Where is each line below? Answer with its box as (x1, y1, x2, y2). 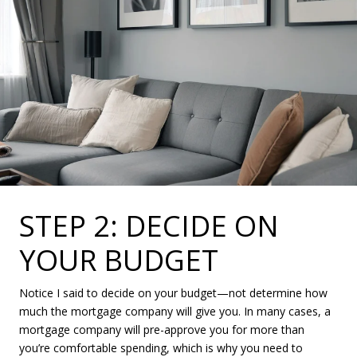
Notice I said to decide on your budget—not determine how (19, 284, 328, 300)
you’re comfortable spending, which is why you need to (19, 339, 303, 355)
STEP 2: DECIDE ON (19, 206, 279, 245)
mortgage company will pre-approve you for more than (19, 321, 304, 337)
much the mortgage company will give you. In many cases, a (19, 303, 331, 319)
